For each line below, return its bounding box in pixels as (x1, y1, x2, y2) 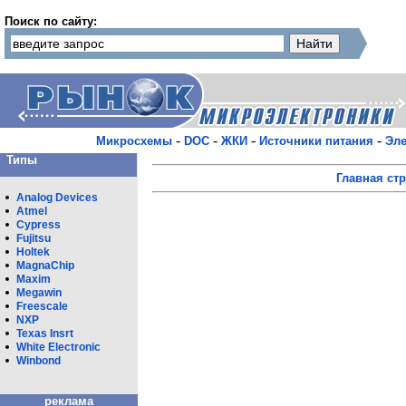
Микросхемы (96, 134, 172, 148)
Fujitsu (16, 232, 51, 245)
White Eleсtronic (16, 341, 101, 353)
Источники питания (259, 134, 373, 148)
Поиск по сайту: (5, 14, 97, 28)
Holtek (16, 246, 50, 258)
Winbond (16, 354, 61, 367)
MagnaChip (16, 259, 74, 272)
